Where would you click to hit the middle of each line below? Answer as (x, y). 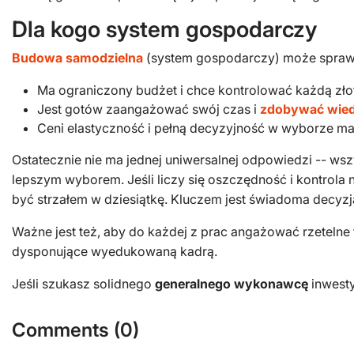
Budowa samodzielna (77, 58)
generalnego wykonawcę (232, 284)
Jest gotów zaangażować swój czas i (149, 109)
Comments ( (66, 330)
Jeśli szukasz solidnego (83, 284)
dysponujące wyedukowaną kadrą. (115, 251)
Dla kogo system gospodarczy (164, 29)
